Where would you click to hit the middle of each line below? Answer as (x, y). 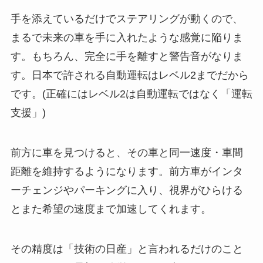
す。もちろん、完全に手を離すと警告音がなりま (127, 57)
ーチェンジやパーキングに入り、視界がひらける (127, 190)
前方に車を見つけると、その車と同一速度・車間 (127, 153)
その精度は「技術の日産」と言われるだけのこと (127, 249)
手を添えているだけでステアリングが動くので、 (127, 19)
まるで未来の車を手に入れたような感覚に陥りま (127, 38)
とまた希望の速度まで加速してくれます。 (111, 209)
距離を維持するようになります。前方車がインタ (127, 172)
